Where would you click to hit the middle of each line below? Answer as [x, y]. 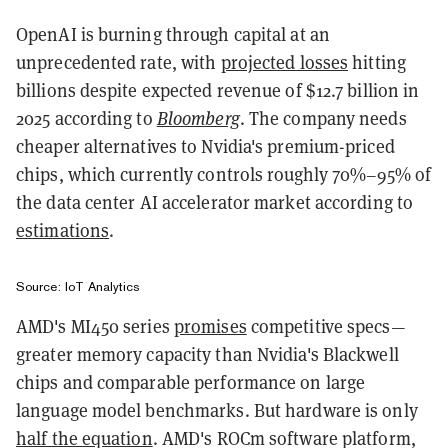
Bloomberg [198, 118]
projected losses [284, 62]
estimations [63, 230]
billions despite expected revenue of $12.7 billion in [218, 90]
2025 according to [86, 118]
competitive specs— [326, 326]
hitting [377, 62]
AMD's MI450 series [95, 326]
